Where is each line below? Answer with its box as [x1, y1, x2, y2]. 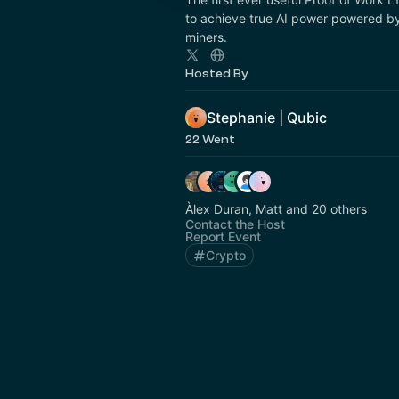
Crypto [206, 248, 246, 263]
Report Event [185, 229, 261, 244]
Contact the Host [185, 216, 285, 232]
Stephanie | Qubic [207, 109, 327, 126]
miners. [185, 29, 227, 45]
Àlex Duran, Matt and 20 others [185, 201, 367, 216]
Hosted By [185, 67, 248, 80]
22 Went [185, 133, 235, 146]
